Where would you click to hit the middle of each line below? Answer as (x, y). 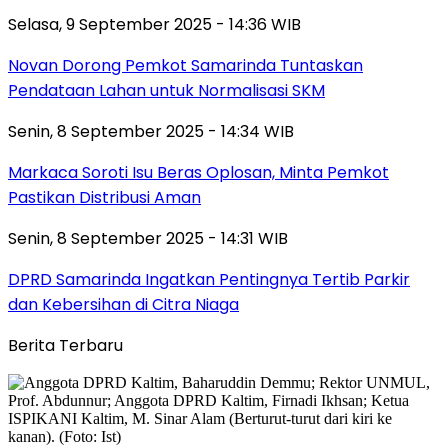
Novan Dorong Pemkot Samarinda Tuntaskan (185, 65)
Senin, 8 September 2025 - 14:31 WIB (148, 238)
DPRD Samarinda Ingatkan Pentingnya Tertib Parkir (209, 279)
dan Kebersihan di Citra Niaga (123, 304)
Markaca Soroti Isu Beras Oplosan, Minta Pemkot (198, 172)
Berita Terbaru (65, 345)
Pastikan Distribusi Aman (104, 197)
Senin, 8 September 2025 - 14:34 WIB (151, 131)
